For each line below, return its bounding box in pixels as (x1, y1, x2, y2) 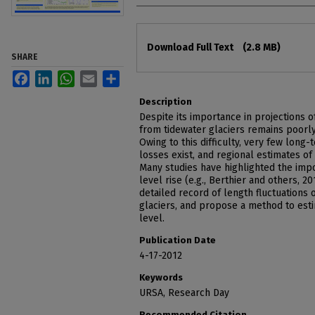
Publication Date (139, 234, 216, 245)
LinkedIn (52, 70, 90, 82)
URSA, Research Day (139, 286, 229, 299)
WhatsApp (75, 70, 120, 82)
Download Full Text (147, 41, 236, 53)
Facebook (30, 70, 74, 82)
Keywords (139, 271, 183, 283)
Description (139, 96, 192, 107)
